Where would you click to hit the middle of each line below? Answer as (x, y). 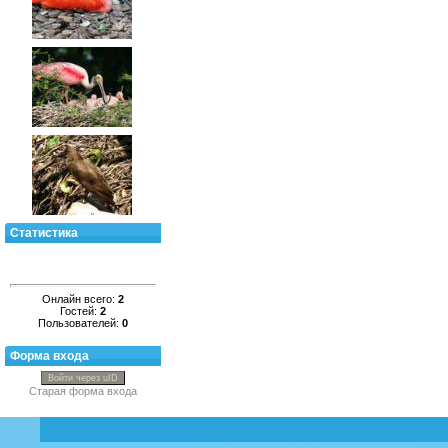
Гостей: (80, 310)
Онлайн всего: (80, 298)
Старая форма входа (83, 391)
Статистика (44, 233)
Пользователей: (80, 322)
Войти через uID (83, 378)
